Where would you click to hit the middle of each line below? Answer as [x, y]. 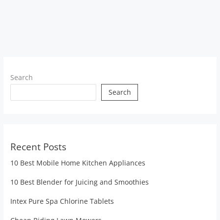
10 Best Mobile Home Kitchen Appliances [78, 163]
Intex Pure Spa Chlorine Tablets [62, 201]
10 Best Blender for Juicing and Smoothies [80, 182]
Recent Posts [39, 147]
